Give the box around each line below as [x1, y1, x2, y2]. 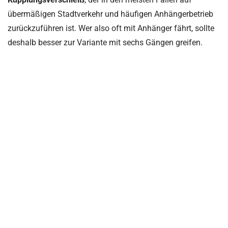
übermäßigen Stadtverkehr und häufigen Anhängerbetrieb [8, 9, 213, 19]
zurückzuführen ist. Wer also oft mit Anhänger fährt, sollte [8, 23, 214, 33]
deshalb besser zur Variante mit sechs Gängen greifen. [8, 37, 203, 47]
